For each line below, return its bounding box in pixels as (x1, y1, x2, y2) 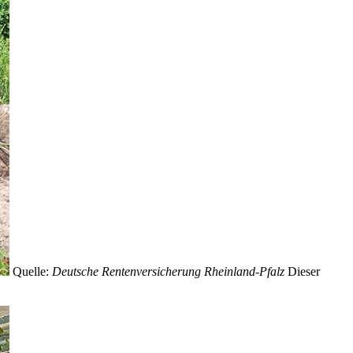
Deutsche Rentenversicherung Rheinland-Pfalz (49, 265, 284, 278)
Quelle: (13, 265, 49, 278)
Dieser (288, 265, 320, 278)
